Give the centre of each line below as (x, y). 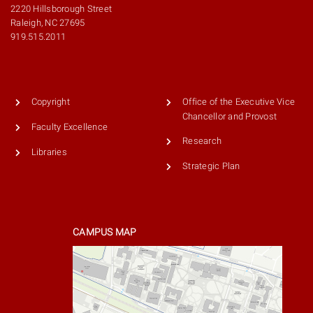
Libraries (49, 152)
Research (202, 141)
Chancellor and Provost (230, 117)
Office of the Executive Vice (239, 102)
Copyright (50, 102)
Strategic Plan (211, 166)
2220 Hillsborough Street (61, 9)
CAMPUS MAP (105, 232)
